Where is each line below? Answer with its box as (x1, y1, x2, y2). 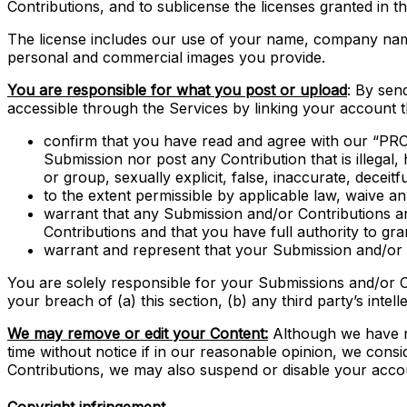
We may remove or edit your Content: (7, 324, 268, 343)
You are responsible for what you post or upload (7, 81, 347, 100)
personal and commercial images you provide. (7, 48, 325, 67)
